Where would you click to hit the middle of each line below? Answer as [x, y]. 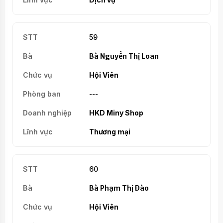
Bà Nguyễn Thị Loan [124, 56]
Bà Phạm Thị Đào [119, 188]
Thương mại [110, 131]
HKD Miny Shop [116, 112]
